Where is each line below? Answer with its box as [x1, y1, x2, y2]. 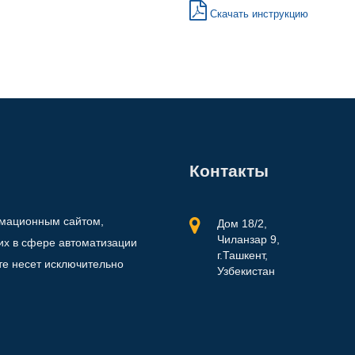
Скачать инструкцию [207, 8, 308, 20]
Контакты [189, 162, 269, 180]
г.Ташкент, [217, 249, 268, 261]
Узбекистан [217, 265, 275, 277]
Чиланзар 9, [217, 233, 280, 246]
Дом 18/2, [217, 217, 267, 230]
